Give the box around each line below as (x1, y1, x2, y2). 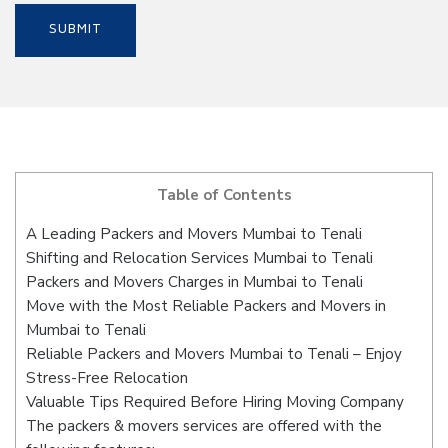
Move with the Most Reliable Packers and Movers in (26, 296, 386, 317)
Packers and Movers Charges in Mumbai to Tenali (26, 272, 363, 293)
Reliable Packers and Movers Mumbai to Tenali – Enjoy (26, 344, 402, 365)
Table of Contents (156, 185, 292, 205)
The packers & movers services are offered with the (26, 416, 382, 437)
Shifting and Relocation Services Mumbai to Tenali (26, 248, 373, 269)
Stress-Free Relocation (26, 368, 188, 389)
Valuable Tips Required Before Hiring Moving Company (26, 392, 404, 413)
